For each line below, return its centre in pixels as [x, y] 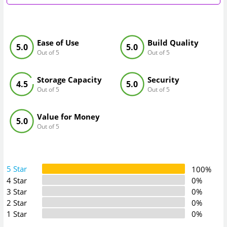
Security [163, 80]
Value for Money [69, 117]
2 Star [17, 202]
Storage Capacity [70, 80]
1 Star [17, 214]
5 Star [17, 168]
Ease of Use [58, 42]
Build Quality [173, 42]
